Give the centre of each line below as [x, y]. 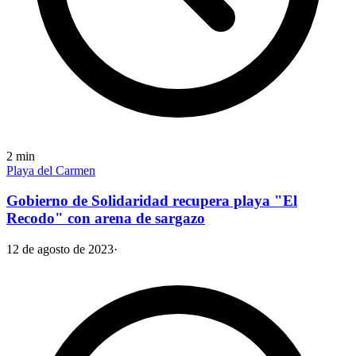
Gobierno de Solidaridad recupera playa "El [152, 201]
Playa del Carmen [51, 170]
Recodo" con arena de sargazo [106, 219]
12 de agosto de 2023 [60, 249]
